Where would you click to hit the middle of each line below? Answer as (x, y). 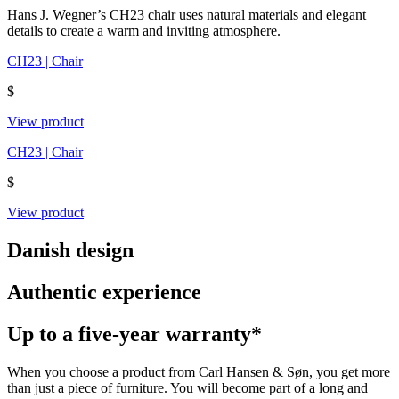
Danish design (70, 251)
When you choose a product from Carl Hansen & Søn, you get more (199, 372)
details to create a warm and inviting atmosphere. (144, 31)
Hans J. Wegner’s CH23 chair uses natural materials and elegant (187, 15)
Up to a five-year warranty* (134, 334)
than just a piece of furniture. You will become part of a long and (187, 388)
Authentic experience (104, 293)
